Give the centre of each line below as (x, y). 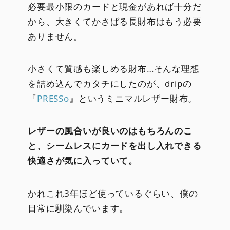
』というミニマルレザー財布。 (133, 99)
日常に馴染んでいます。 (78, 208)
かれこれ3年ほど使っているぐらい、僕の (113, 193)
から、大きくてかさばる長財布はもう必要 (115, 22)
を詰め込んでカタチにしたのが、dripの (110, 84)
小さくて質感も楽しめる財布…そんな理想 (114, 69)
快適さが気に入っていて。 (83, 161)
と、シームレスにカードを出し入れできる (115, 146)
